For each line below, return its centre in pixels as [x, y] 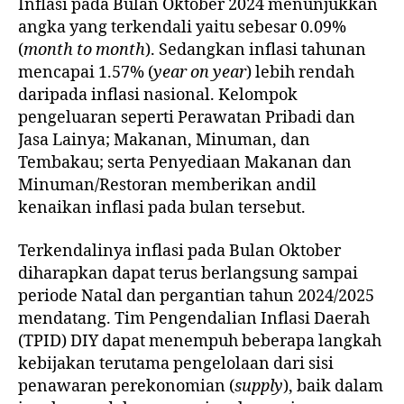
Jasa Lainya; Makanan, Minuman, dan [164, 141]
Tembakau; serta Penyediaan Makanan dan [185, 163]
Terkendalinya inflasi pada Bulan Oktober [179, 251]
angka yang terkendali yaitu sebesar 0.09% [182, 28]
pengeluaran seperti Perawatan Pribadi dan [187, 118]
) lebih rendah [300, 73]
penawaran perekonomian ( [126, 386]
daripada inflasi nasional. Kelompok [158, 96]
